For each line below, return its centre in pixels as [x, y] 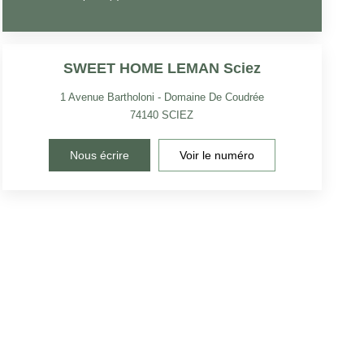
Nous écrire [99, 155]
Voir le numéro [217, 155]
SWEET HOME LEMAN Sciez [162, 68]
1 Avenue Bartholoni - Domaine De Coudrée [162, 97]
